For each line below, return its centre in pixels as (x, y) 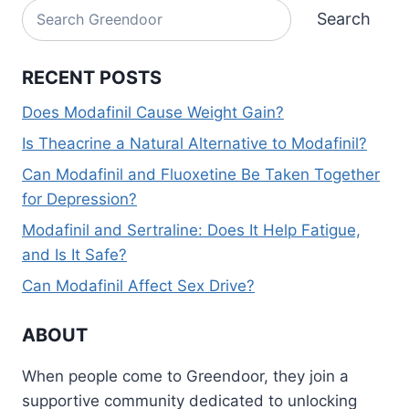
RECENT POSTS (92, 78)
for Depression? (79, 199)
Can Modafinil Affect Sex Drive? (138, 285)
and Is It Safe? (74, 254)
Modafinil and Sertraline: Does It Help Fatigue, (191, 230)
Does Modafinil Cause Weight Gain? (153, 113)
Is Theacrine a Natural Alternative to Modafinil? (194, 144)
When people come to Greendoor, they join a (185, 377)
